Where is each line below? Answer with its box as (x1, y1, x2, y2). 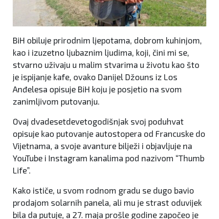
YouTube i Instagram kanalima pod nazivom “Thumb (13, 153, 204, 163)
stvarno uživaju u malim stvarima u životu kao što (13, 60, 199, 70)
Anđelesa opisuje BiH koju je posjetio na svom (13, 84, 182, 94)
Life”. (13, 165, 31, 175)
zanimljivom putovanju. (13, 96, 100, 107)
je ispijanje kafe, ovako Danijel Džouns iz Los (13, 72, 177, 82)
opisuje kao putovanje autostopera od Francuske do (13, 129, 205, 139)
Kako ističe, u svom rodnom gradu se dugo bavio (13, 185, 194, 196)
